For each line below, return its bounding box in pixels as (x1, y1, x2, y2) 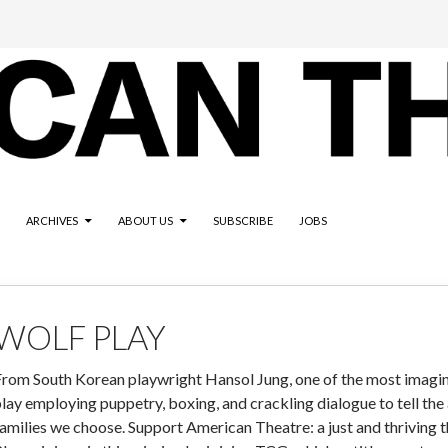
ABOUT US (118, 214, 173, 228)
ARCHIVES (26, 214, 78, 228)
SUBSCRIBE (213, 214, 273, 228)
